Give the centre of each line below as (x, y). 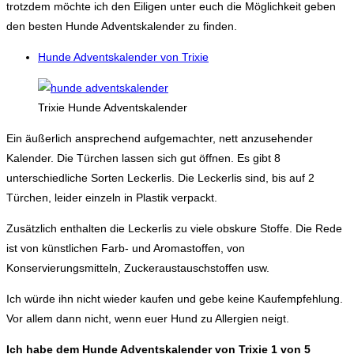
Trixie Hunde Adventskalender (113, 107)
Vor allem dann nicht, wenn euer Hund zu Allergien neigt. (148, 318)
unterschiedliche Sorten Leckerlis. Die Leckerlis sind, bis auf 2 (160, 177)
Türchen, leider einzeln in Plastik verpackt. (112, 197)
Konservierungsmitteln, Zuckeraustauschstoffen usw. (138, 267)
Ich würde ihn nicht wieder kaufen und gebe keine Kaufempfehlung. (175, 298)
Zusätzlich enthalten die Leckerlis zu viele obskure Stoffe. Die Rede (174, 228)
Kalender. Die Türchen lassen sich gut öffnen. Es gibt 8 (143, 158)
